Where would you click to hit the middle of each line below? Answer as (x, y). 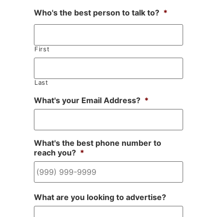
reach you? (55, 153)
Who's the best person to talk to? (97, 13)
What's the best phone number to (98, 143)
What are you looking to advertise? (100, 197)
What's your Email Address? (87, 101)
